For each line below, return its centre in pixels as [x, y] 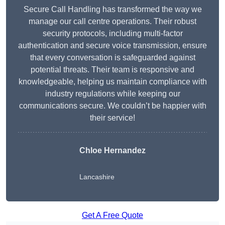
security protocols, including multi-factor [113, 34]
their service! [113, 118]
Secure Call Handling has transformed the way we [113, 10]
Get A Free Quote [113, 215]
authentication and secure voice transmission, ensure [113, 46]
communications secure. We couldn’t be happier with [113, 106]
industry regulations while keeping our [113, 94]
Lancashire [97, 177]
